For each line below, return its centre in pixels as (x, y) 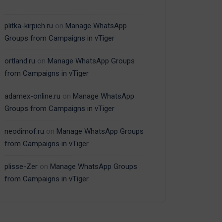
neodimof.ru (24, 132)
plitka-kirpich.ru (29, 26)
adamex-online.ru (32, 96)
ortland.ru (20, 61)
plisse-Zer (21, 167)
